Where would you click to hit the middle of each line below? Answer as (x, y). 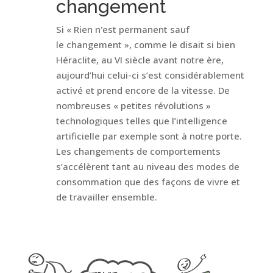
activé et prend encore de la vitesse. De (143, 90)
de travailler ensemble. (106, 197)
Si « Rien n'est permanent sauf (122, 29)
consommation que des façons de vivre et (148, 182)
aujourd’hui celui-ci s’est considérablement (150, 75)
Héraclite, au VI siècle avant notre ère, (140, 60)
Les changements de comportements (138, 151)
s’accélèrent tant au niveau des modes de (147, 166)
